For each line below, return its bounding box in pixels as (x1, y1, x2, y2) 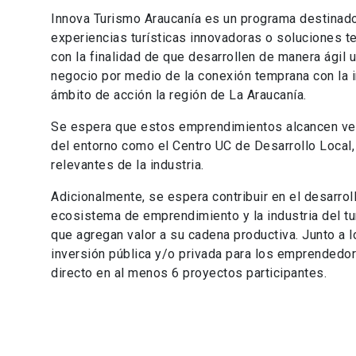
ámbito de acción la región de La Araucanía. (51, 87, 307, 103)
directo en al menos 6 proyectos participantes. (51, 265, 327, 281)
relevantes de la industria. (51, 157, 204, 172)
